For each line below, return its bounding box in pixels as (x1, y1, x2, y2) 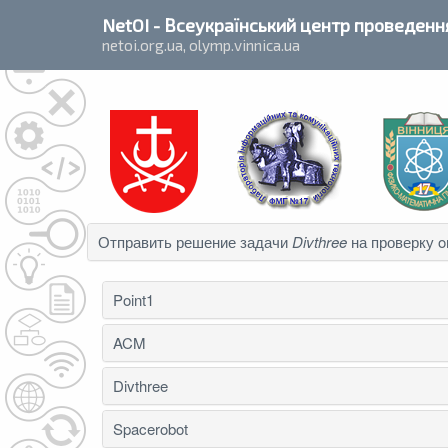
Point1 (113, 289, 154, 310)
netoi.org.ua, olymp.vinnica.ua (102, 36, 300, 54)
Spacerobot (113, 418, 188, 439)
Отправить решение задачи (98, 231, 292, 252)
